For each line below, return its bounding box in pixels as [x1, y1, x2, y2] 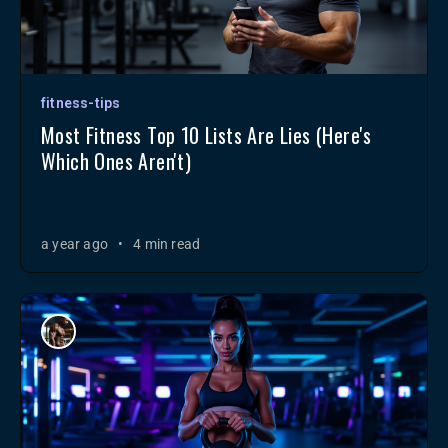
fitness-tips [41, 95, 121, 111]
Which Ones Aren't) [41, 146, 192, 176]
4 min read [133, 236, 201, 252]
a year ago [41, 236, 108, 252]
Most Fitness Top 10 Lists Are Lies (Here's [41, 120, 372, 150]
